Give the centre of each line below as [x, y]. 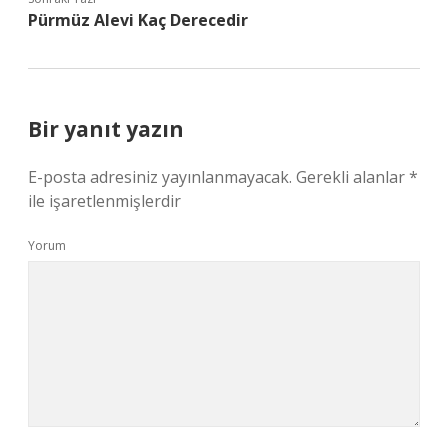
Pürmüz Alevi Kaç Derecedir [138, 20]
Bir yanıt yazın [106, 129]
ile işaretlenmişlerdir [104, 201]
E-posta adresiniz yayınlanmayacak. [160, 177]
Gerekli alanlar [352, 177]
